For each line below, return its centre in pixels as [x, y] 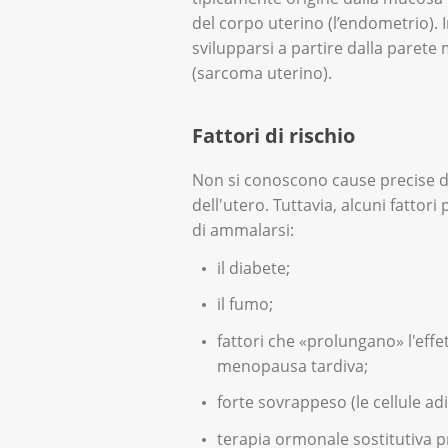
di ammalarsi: [243, 229]
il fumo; [245, 304]
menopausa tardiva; [292, 365]
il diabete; [253, 267]
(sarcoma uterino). [262, 73]
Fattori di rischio [273, 135]
